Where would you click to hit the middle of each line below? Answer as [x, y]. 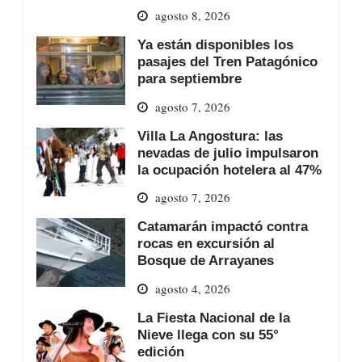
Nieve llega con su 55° [208, 334]
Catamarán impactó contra [222, 227]
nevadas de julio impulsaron [227, 152]
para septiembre [189, 79]
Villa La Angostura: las [210, 135]
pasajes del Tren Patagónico [227, 62]
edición [160, 351]
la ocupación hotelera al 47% [229, 169]
